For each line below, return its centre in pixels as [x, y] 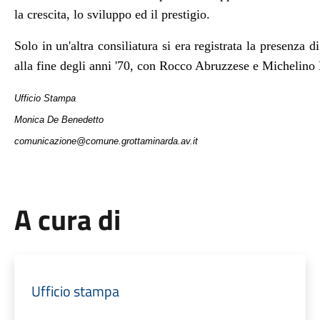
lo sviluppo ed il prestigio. [140, 14]
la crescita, [42, 14]
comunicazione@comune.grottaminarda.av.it [106, 141]
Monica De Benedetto [59, 120]
